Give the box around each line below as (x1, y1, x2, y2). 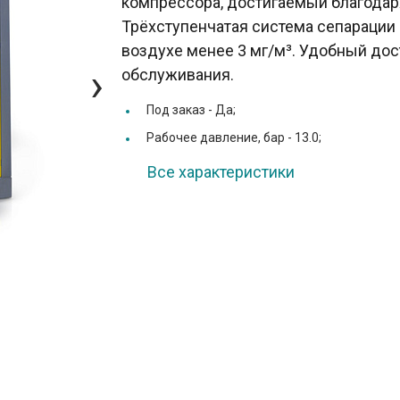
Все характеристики (147, 162, 296, 182)
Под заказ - (146, 103, 216, 118)
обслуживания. (121, 65, 235, 85)
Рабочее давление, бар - (146, 130, 296, 146)
